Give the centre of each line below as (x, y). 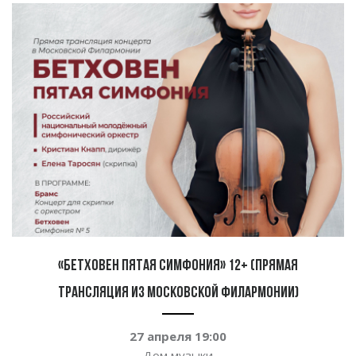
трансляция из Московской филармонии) (178, 294)
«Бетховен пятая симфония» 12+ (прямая (178, 267)
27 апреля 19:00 (178, 337)
